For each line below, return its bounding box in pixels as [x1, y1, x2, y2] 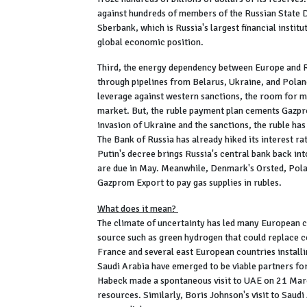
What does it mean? [97, 203, 178, 215]
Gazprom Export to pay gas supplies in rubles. [97, 177, 282, 189]
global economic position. [97, 36, 206, 48]
